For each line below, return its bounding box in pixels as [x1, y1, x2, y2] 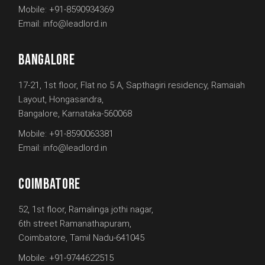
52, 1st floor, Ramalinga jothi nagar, [18, 204, 154, 215]
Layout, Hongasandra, [18, 94, 104, 105]
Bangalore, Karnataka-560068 [18, 108, 132, 119]
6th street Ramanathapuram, [18, 218, 132, 230]
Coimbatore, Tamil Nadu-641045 [18, 232, 145, 244]
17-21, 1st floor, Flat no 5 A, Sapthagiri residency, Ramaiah [18, 80, 245, 91]
